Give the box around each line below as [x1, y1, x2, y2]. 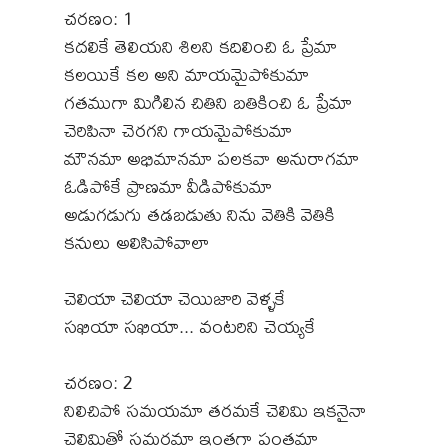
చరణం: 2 [64, 363, 133, 401]
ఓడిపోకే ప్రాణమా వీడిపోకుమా [64, 167, 272, 205]
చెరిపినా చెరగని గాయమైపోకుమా [64, 111, 292, 149]
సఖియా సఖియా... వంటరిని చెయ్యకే [64, 307, 316, 345]
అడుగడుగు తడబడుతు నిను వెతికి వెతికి [64, 195, 335, 233]
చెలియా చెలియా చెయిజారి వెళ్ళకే [64, 279, 286, 317]
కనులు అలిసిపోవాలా [64, 223, 210, 261]
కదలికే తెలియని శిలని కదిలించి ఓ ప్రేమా [64, 27, 337, 65]
